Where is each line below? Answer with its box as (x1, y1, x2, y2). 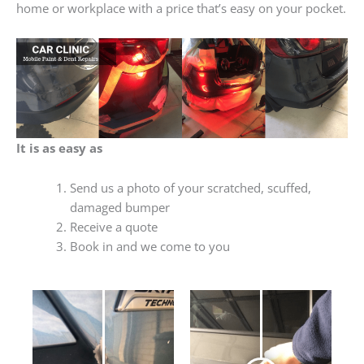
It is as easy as (16, 139, 102, 156)
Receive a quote (69, 219, 158, 236)
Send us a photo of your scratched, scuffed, (69, 180, 311, 197)
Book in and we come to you (69, 238, 230, 255)
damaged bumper (69, 199, 170, 216)
